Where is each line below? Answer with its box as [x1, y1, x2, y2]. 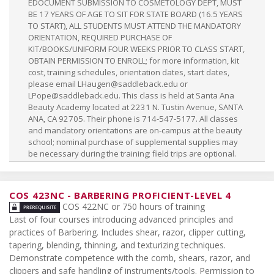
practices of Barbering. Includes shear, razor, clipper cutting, [9, 226, 246, 239]
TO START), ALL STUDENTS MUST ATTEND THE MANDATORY [28, 20, 241, 32]
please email [28, 78, 78, 90]
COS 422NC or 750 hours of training [62, 201, 205, 213]
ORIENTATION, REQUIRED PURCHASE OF [28, 32, 172, 43]
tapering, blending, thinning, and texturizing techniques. [9, 239, 226, 251]
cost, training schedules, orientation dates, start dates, [28, 67, 229, 78]
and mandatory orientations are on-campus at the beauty [28, 125, 242, 136]
